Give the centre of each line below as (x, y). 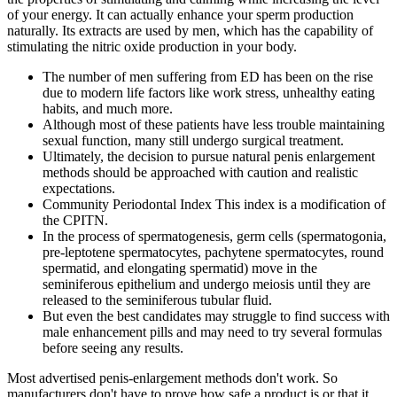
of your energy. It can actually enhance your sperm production (180, 14)
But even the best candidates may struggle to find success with (216, 315)
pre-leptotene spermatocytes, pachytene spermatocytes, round (213, 252)
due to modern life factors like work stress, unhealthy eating (209, 92)
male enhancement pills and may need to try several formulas (212, 331)
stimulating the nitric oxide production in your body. (152, 46)
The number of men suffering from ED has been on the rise (208, 76)
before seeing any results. (113, 347)
